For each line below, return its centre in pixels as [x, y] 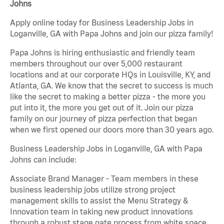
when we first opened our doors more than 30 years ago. [112, 130]
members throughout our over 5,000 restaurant [96, 64]
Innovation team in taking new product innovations [101, 212]
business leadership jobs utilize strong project [93, 190]
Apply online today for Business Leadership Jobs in [102, 23]
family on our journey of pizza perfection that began [103, 119]
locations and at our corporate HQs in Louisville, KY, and [110, 75]
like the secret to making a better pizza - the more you [108, 97]
